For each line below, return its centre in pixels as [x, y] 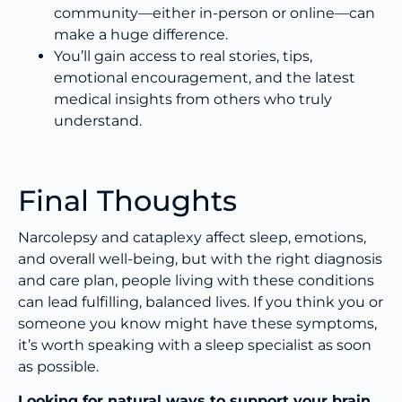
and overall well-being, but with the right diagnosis [200, 259]
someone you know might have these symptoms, [197, 323]
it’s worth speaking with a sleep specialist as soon [195, 345]
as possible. [58, 367]
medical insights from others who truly [193, 99]
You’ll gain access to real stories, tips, [183, 56]
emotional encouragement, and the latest [205, 78]
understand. [98, 121]
